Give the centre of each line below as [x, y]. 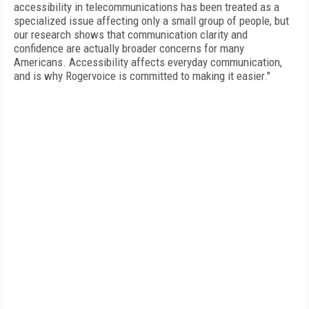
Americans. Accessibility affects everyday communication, [148, 62]
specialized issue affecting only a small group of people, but [151, 21]
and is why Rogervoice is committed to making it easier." [142, 76]
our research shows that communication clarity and [131, 34]
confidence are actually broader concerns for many [129, 48]
